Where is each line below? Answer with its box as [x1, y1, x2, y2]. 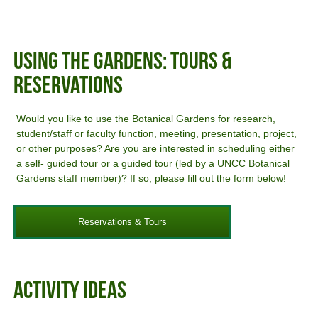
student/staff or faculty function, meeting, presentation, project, [16, 128, 297, 140]
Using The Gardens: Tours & [13, 50, 232, 75]
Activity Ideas [13, 279, 127, 305]
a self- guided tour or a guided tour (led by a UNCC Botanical [16, 158, 290, 170]
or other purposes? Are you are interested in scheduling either [16, 143, 295, 155]
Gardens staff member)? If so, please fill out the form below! [16, 172, 287, 185]
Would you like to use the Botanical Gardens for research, [16, 113, 276, 125]
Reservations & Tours [78, 216, 168, 228]
